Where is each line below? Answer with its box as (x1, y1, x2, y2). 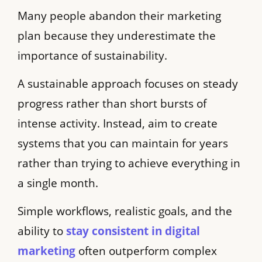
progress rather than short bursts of (18, 96, 206, 111)
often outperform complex (75, 243, 217, 259)
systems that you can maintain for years (18, 136, 228, 151)
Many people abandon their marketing (18, 8, 221, 23)
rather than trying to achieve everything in (18, 156, 240, 171)
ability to (18, 223, 66, 239)
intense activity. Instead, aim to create (18, 116, 218, 131)
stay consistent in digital (66, 223, 200, 239)
